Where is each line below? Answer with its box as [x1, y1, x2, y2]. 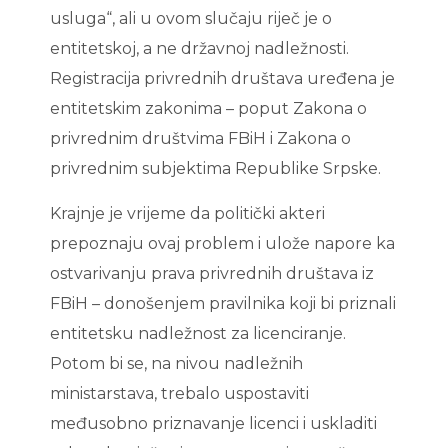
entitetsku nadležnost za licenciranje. [50, 323, 346, 343]
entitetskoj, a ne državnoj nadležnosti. [50, 39, 349, 59]
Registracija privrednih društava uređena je [50, 69, 395, 89]
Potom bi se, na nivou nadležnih [50, 353, 303, 373]
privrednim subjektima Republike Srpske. [50, 159, 381, 179]
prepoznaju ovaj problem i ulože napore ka [50, 233, 395, 253]
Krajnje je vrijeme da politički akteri [50, 203, 325, 223]
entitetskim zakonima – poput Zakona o [50, 99, 367, 119]
